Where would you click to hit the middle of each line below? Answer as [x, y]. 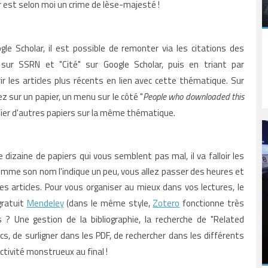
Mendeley [45, 203]
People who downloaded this [194, 96]
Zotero [166, 203]
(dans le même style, [108, 203]
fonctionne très [212, 203]
